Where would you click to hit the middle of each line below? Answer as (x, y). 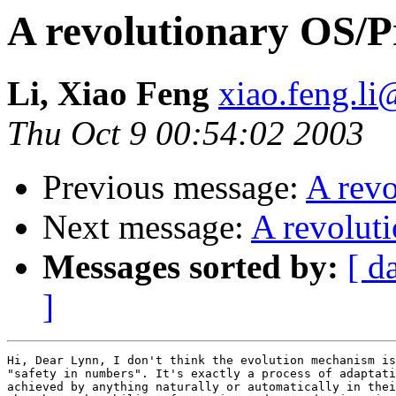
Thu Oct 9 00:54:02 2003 (186, 133)
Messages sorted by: (190, 267)
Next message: (147, 227)
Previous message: (174, 187)
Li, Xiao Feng (113, 94)
